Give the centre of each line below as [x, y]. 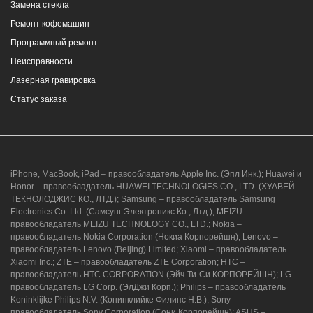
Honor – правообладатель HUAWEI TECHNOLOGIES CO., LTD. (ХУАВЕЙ [153, 187]
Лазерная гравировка [53, 81]
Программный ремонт [54, 43]
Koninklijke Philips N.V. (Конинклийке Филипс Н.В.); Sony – [124, 300]
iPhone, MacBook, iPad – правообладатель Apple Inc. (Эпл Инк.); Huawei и [156, 174]
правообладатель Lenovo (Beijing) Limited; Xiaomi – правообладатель [148, 250]
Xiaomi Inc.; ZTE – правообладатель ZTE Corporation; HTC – [128, 262]
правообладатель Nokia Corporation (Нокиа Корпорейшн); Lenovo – [144, 237]
